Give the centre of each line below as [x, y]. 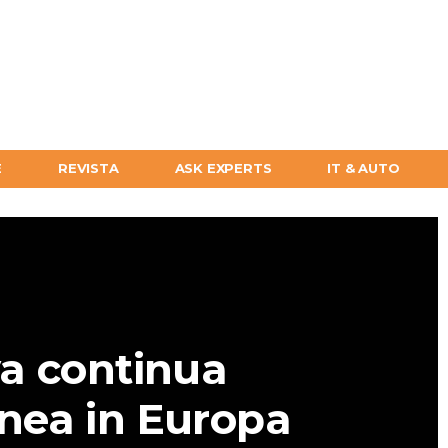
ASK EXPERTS [223, 168]
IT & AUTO [363, 168]
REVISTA [88, 168]
